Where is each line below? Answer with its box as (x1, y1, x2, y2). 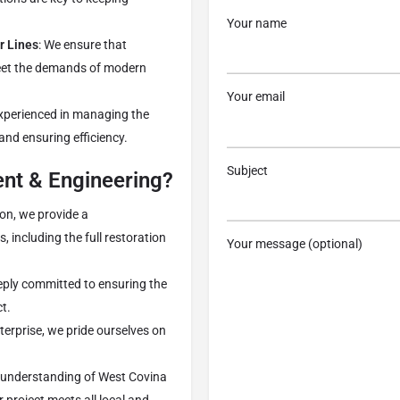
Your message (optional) (227, 237, 362, 252)
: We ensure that (38, 37, 127, 53)
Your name (227, 15, 287, 30)
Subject (227, 162, 268, 178)
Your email (227, 89, 285, 104)
